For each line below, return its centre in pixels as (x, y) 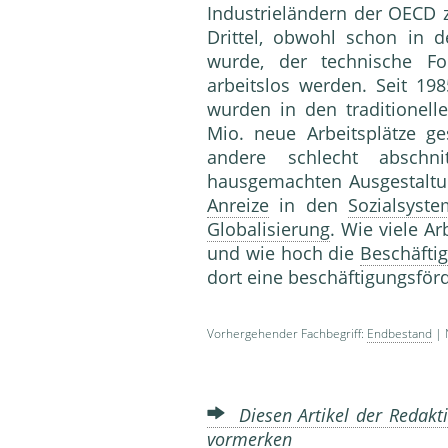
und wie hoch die (283, 253)
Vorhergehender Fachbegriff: (287, 334)
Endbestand (399, 334)
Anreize (238, 205)
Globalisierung (268, 229)
